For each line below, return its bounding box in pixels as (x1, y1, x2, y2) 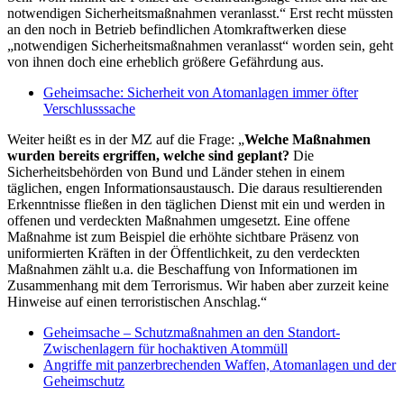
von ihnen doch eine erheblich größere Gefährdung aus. (7, 53, 324, 69)
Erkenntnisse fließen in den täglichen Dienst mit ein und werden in (7, 196, 385, 212)
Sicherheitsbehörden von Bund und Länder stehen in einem (7, 163, 344, 179)
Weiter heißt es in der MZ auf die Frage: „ (7, 131, 244, 147)
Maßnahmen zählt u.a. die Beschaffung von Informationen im (7, 261, 357, 277)
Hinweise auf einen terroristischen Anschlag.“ (7, 293, 267, 309)
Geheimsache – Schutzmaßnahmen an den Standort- (43, 324, 340, 340)
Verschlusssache (43, 100, 135, 116)
